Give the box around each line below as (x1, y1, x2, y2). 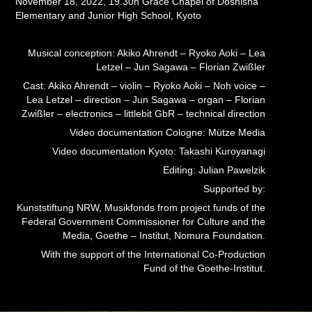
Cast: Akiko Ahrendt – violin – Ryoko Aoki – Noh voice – (22, 80, 265, 91)
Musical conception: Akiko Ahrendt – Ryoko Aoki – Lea (27, 47, 265, 58)
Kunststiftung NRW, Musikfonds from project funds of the (16, 202, 265, 213)
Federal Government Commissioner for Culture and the (21, 216, 265, 227)
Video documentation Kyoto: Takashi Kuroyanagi (52, 146, 265, 157)
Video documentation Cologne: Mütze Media (69, 127, 265, 138)
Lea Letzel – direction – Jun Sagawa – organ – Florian (26, 94, 265, 105)
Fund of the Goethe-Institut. (143, 263, 265, 274)
